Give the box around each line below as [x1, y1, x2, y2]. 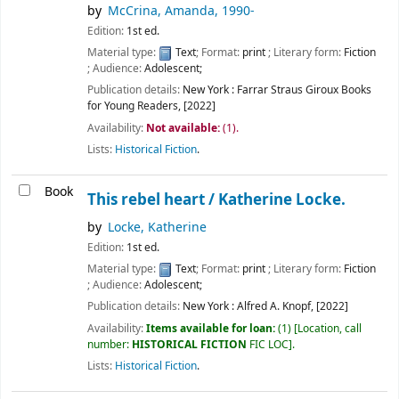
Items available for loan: [146, 320, 278, 337]
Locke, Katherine [108, 218, 208, 238]
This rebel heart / [87, 189, 218, 212]
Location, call [297, 320, 362, 337]
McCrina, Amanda [108, 2, 216, 21]
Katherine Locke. [218, 189, 346, 212]
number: [87, 336, 132, 353]
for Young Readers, [87, 98, 181, 115]
